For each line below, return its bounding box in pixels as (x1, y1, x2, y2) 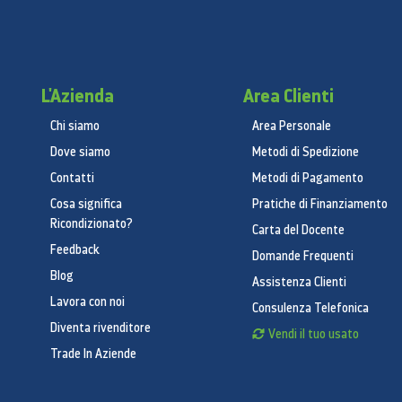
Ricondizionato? (50, 215, 133, 232)
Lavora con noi (50, 293, 125, 310)
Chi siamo (50, 118, 100, 134)
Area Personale (252, 118, 331, 134)
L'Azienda (41, 83, 114, 108)
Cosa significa (50, 196, 122, 212)
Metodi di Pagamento (252, 170, 363, 186)
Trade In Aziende (50, 345, 136, 362)
